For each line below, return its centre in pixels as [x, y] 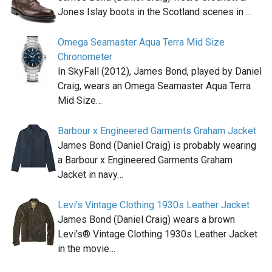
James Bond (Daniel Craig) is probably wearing [157, 146]
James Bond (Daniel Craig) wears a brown [146, 220]
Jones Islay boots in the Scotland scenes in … [155, 12]
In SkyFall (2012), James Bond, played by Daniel [160, 72]
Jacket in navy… [90, 175]
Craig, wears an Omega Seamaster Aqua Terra [154, 86]
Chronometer [85, 57]
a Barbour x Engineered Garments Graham [145, 160]
